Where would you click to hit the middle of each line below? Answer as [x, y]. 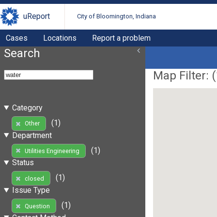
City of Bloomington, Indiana [117, 16]
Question [37, 206]
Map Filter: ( [185, 75]
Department [32, 135]
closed [34, 178]
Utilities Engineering [52, 151]
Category [27, 108]
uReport [37, 16]
